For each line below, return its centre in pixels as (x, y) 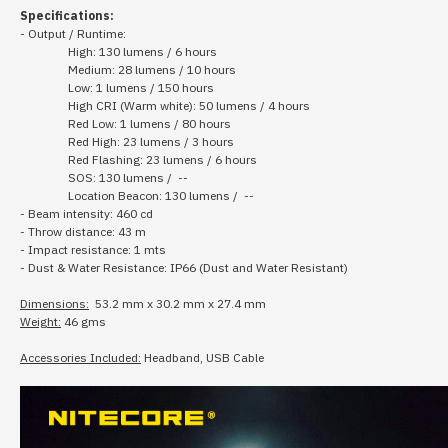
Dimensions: (54, 303)
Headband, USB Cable (204, 357)
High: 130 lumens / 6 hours (144, 51)
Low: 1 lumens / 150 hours (142, 87)
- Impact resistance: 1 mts (94, 249)
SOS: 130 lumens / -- (131, 177)
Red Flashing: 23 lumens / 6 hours (164, 159)
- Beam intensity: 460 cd (88, 213)
